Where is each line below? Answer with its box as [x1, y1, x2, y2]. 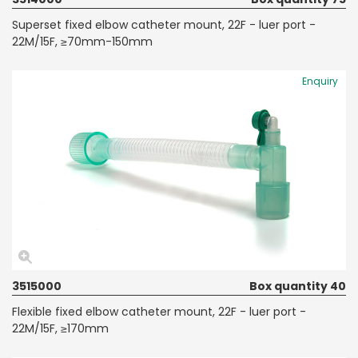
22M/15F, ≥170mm [12, 320, 109, 336]
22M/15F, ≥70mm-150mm [12, 33, 153, 50]
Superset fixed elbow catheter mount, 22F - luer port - [12, 16, 316, 33]
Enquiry [302, 74, 338, 88]
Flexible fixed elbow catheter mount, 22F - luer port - [12, 303, 306, 320]
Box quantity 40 [249, 277, 346, 294]
